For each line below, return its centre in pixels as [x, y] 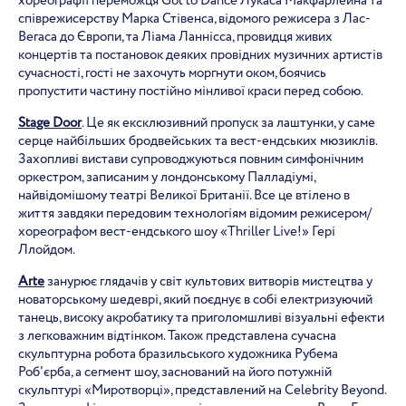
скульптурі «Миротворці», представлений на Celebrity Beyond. [202, 391]
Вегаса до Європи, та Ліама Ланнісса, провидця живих [175, 37]
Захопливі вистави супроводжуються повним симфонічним [191, 159]
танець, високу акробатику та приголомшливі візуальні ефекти [201, 318]
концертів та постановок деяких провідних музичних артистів [200, 55]
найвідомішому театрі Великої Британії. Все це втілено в [184, 196]
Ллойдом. [47, 250]
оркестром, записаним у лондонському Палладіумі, [167, 178]
